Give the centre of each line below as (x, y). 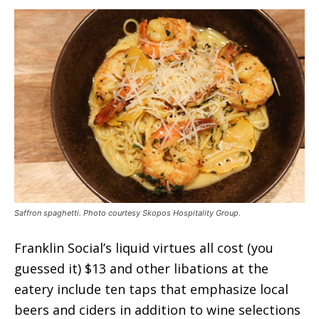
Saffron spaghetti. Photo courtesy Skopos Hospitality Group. (127, 213)
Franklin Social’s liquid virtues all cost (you (144, 247)
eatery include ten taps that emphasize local (151, 289)
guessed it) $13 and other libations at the (141, 268)
